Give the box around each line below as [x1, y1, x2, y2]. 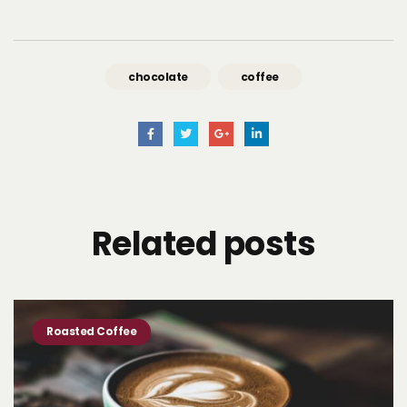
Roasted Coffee [46, 323, 136, 340]
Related [91, 221, 223, 268]
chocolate [128, 69, 188, 85]
